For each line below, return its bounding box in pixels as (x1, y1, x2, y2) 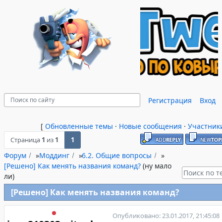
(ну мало (143, 161, 171, 170)
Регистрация (148, 95, 192, 105)
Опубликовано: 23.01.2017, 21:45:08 (112, 211, 220, 220)
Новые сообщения (119, 121, 182, 131)
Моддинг (39, 151, 69, 160)
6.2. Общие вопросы (82, 151, 152, 160)
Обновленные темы (45, 121, 113, 131)
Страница (10, 135, 42, 144)
